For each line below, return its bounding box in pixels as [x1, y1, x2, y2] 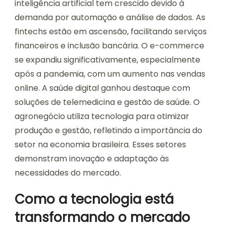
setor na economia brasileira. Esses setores [15, 139, 186, 151]
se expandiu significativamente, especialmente [15, 54, 200, 66]
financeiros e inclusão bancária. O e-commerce [15, 40, 204, 52]
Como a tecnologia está [15, 190, 174, 209]
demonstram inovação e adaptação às [15, 153, 169, 165]
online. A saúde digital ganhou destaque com [15, 82, 190, 94]
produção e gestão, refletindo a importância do [15, 125, 202, 137]
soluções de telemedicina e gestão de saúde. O [15, 96, 200, 108]
